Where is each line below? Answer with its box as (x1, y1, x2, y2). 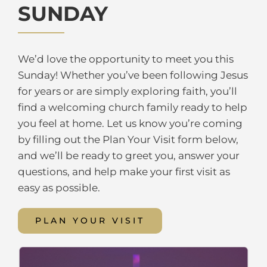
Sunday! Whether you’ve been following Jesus (17, 69, 248, 82)
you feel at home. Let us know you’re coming (17, 117, 243, 130)
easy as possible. (17, 182, 100, 194)
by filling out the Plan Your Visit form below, (17, 133, 238, 146)
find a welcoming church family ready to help (17, 101, 247, 114)
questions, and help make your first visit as (17, 166, 230, 178)
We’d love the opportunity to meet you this (17, 53, 234, 66)
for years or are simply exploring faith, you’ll (17, 85, 237, 98)
